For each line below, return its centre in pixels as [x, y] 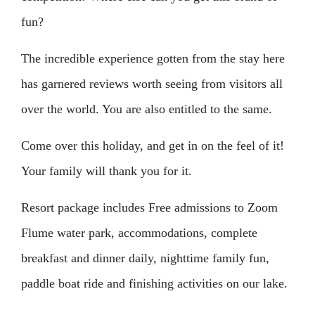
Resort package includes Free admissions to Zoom [149, 207]
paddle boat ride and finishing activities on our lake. [154, 283]
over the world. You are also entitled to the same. [147, 109]
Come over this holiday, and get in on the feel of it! [153, 146]
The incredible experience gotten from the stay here [153, 58]
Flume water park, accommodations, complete [139, 233]
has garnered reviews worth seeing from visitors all [152, 84]
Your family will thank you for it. [107, 171]
